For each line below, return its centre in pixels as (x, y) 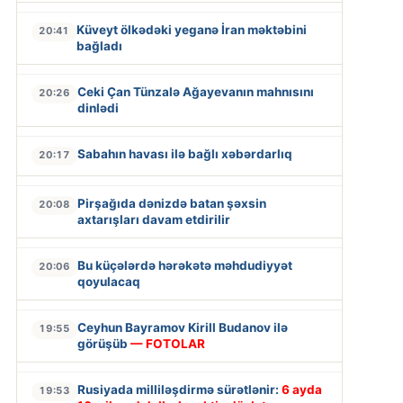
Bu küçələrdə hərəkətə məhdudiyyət (184, 266)
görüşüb (103, 344)
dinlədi (98, 108)
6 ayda (301, 390)
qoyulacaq (108, 282)
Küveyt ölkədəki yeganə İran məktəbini (191, 30)
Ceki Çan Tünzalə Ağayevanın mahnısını (195, 92)
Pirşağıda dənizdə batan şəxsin (171, 204)
